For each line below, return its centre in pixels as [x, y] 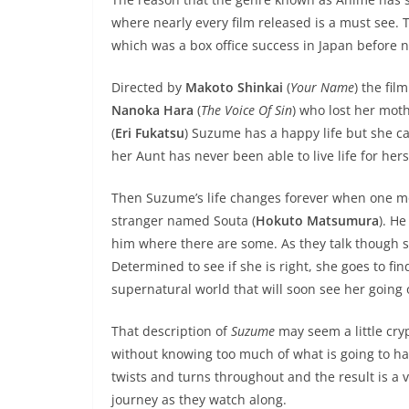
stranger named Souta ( [184, 221]
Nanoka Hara [154, 110]
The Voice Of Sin [246, 110]
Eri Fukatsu [150, 133]
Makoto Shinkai [236, 88]
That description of [171, 331]
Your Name [322, 88]
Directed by [148, 88]
